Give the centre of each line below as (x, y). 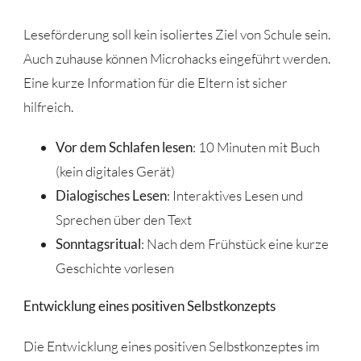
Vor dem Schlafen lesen (124, 147)
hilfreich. (48, 106)
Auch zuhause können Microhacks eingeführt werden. (176, 58)
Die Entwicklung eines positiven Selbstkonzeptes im (171, 346)
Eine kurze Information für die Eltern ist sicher (155, 82)
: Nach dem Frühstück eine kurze (234, 243)
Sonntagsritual (98, 243)
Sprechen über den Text (123, 219)
